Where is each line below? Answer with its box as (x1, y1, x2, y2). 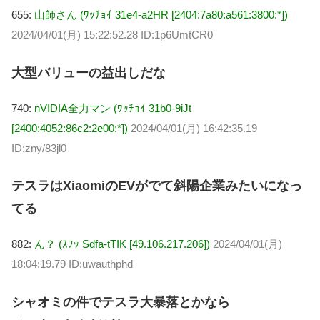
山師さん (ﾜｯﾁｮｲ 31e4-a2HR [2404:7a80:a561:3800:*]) (34, 9, 288, 21)
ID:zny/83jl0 (11, 141, 66, 154)
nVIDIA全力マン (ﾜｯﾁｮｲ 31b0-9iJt (34, 101, 191, 114)
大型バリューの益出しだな (11, 65, 166, 80)
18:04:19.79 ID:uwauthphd (11, 258, 133, 271)
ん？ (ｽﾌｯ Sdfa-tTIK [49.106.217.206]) (34, 238, 210, 251)
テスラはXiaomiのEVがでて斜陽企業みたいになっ (11, 179, 302, 194)
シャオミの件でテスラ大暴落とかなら (11, 294, 230, 309)
